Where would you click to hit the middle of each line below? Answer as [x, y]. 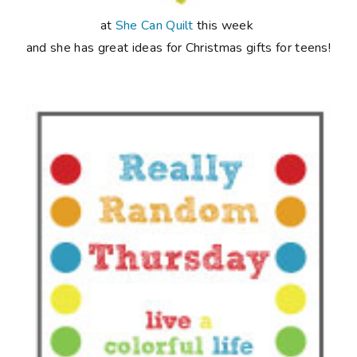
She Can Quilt [154, 25]
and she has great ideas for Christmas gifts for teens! [178, 47]
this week [225, 25]
